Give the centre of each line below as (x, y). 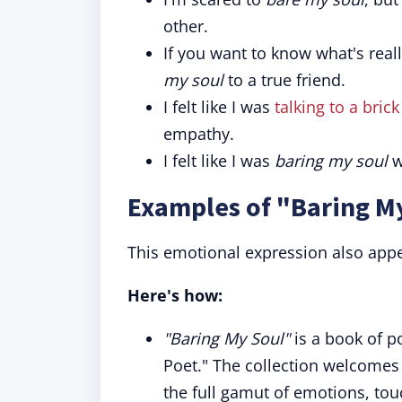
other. (186, 26)
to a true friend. (284, 80)
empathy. (199, 134)
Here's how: (175, 295)
